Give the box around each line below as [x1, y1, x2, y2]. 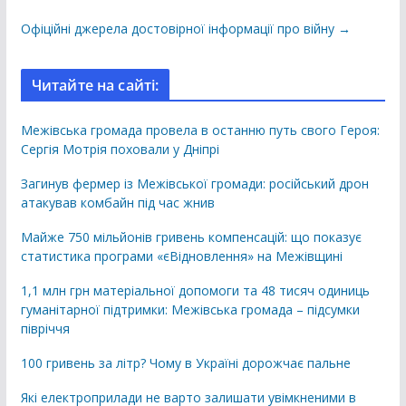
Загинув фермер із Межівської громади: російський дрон [20, 175, 369, 193]
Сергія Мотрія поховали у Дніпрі [20, 140, 219, 159]
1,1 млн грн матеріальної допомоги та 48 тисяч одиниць [20, 282, 370, 300]
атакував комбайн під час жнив [20, 194, 215, 212]
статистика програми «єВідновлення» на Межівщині [20, 247, 343, 266]
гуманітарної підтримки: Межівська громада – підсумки [20, 301, 360, 319]
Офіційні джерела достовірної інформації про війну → [20, 20, 351, 38]
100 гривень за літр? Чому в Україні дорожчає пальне [20, 354, 351, 372]
